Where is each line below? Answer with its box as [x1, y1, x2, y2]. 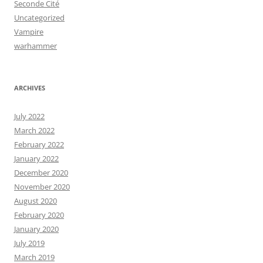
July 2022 [14, 110, 45, 122]
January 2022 [14, 153, 59, 164]
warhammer [14, 40, 57, 51]
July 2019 [14, 237, 45, 248]
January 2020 [14, 223, 59, 234]
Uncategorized [14, 12, 65, 23]
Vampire [14, 26, 43, 37]
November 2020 [14, 181, 70, 192]
